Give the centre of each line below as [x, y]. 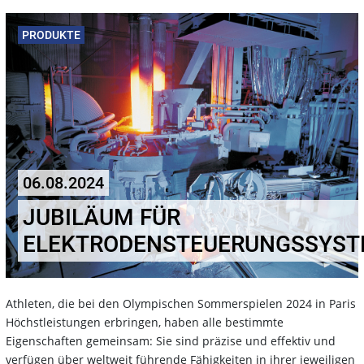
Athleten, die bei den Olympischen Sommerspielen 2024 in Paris [181, 303]
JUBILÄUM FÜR [102, 217]
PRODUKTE [51, 35]
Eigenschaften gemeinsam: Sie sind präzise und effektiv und [171, 340]
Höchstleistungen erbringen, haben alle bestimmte [145, 322]
